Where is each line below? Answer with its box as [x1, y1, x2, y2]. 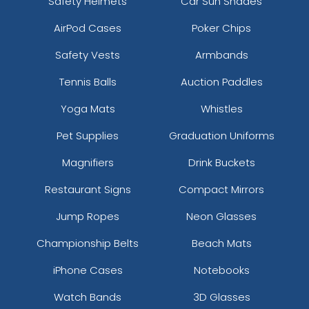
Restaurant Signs [44, 181, 131, 197]
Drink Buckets [188, 154, 255, 170]
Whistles [200, 101, 243, 116]
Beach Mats [191, 235, 252, 250]
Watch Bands [54, 289, 121, 304]
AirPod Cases [54, 20, 121, 35]
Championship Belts [37, 235, 139, 250]
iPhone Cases [52, 262, 123, 277]
